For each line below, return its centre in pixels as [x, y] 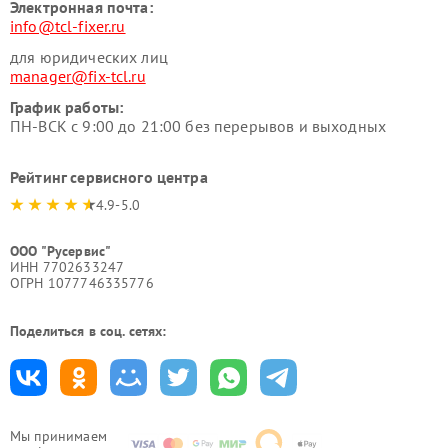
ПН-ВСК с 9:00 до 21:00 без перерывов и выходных [198, 126]
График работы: [67, 107]
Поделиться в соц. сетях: [88, 331]
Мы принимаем [58, 436]
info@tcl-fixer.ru [68, 26]
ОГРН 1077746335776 [82, 283]
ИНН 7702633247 [67, 267]
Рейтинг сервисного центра [109, 177]
